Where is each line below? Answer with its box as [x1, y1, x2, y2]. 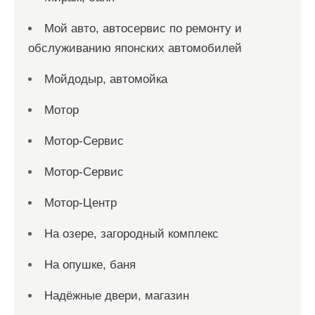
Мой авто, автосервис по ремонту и [44, 22, 242, 35]
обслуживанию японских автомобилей [28, 41, 242, 55]
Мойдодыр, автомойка [44, 72, 167, 86]
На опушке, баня [44, 258, 136, 271]
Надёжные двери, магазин [44, 289, 189, 302]
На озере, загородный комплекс [44, 227, 219, 240]
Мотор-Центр [44, 196, 117, 210]
